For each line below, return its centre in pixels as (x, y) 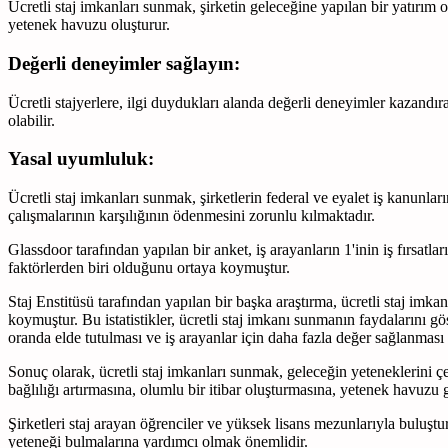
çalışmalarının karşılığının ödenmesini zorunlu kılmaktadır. (191, 216)
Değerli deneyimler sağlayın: (124, 63)
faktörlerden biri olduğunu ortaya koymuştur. (149, 268)
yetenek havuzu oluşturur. (89, 25)
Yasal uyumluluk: (81, 159)
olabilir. (31, 120)
